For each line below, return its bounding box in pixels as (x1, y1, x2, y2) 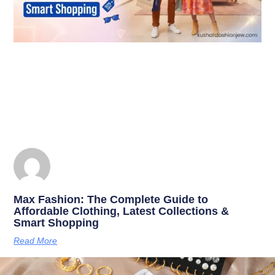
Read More (14, 235, 58, 246)
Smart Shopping (14, 216, 99, 229)
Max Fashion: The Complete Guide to (14, 193, 209, 206)
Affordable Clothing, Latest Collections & (14, 204, 230, 217)
